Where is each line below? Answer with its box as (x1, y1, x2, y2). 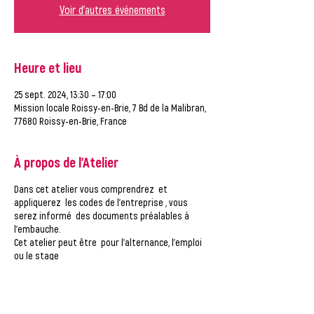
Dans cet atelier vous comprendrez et (14, 183, 168, 195)
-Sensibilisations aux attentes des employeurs (14, 278, 203, 289)
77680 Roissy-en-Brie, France (14, 115, 127, 127)
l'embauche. (14, 223, 61, 235)
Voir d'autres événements (59, 3, 165, 16)
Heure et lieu (14, 59, 81, 76)
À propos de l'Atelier (14, 153, 118, 170)
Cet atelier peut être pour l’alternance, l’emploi (14, 236, 202, 248)
